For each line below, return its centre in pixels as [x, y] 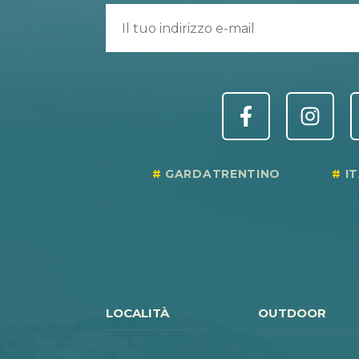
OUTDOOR [292, 313]
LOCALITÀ [137, 313]
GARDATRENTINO [223, 174]
